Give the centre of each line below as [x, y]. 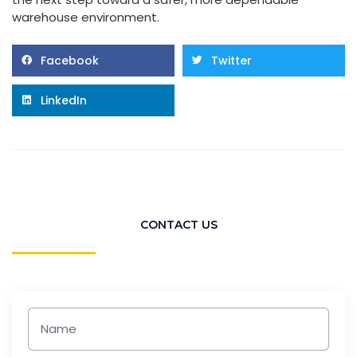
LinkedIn [64, 100]
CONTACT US [178, 224]
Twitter [231, 60]
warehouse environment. [86, 17]
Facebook [70, 60]
